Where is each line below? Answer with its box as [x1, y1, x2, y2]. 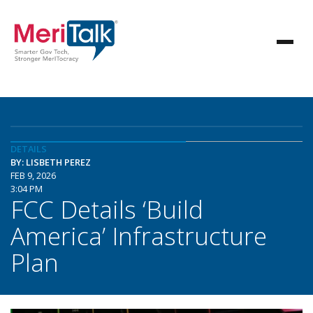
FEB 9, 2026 [10, 169, 56, 182]
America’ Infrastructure [10, 219, 267, 252]
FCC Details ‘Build [10, 192, 203, 226]
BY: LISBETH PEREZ [10, 156, 91, 168]
